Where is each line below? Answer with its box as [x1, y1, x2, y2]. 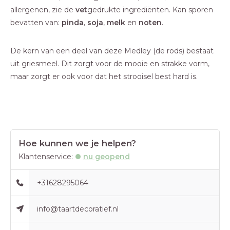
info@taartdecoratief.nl [37, 204, 119, 214]
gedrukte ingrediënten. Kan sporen [87, 5, 213, 14]
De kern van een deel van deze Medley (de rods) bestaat [10, 46, 214, 55]
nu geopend [83, 152, 130, 161]
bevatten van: [10, 18, 62, 27]
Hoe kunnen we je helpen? [18, 138, 136, 148]
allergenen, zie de [10, 5, 75, 14]
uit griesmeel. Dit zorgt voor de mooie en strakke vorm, [10, 59, 209, 68]
